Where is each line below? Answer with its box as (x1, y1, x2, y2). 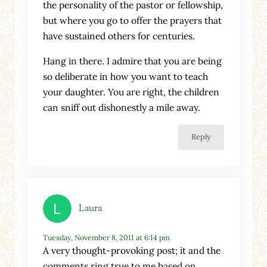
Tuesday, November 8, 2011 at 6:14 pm (43, 232, 170, 242)
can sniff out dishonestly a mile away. (43, 101, 201, 113)
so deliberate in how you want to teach (43, 70, 209, 82)
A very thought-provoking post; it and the (43, 244, 221, 256)
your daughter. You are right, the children (43, 85, 220, 98)
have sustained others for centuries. (43, 29, 195, 42)
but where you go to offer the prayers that (43, 14, 222, 26)
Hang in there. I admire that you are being (43, 54, 222, 67)
